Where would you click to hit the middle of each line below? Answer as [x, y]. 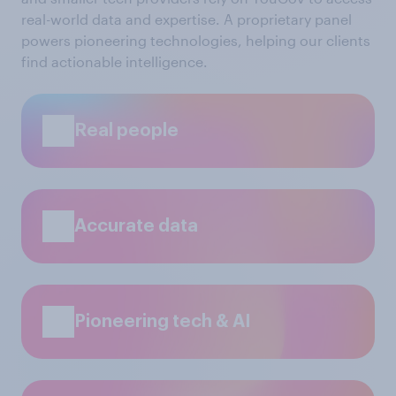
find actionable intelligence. [114, 61]
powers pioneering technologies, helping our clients [196, 40]
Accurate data [136, 226]
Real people [126, 131]
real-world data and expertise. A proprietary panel [187, 19]
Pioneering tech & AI [163, 322]
